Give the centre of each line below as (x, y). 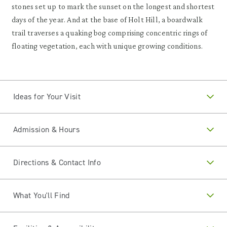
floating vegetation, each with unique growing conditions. (107, 46)
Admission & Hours (47, 129)
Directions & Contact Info (57, 162)
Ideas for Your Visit (47, 97)
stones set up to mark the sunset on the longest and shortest (113, 6)
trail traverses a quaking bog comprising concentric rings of (110, 33)
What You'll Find (42, 195)
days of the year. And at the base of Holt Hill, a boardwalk (107, 20)
